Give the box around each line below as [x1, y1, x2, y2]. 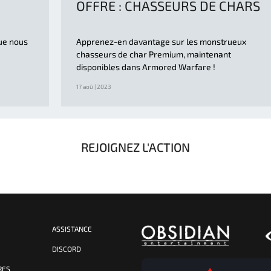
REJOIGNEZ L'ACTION [81, 139, 190, 154]
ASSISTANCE [51, 224, 92, 233]
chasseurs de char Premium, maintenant [76, 48, 231, 59]
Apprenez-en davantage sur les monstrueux [76, 36, 246, 47]
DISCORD [51, 244, 81, 253]
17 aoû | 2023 [76, 82, 111, 90]
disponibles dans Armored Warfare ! [76, 61, 215, 72]
